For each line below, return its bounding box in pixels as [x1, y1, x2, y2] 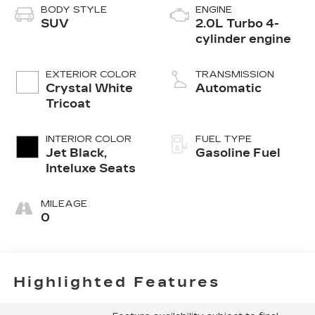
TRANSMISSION [195, 68, 274, 80]
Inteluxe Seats [45, 161, 136, 175]
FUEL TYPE [195, 133, 252, 145]
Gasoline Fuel [195, 146, 281, 160]
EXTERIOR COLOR [45, 68, 136, 80]
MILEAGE [40, 198, 87, 210]
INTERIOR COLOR [45, 133, 131, 145]
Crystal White [45, 81, 133, 95]
